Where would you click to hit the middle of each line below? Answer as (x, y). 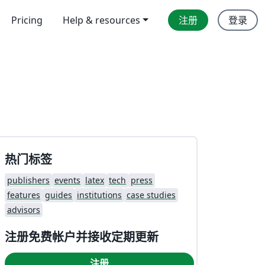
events (67, 180)
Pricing (27, 20)
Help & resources (102, 20)
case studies (151, 195)
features (24, 195)
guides (59, 195)
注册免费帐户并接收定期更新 (82, 237)
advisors (24, 209)
